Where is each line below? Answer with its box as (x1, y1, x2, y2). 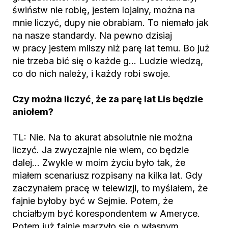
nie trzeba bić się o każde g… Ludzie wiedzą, (12, 55, 203, 66)
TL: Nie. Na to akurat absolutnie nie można (12, 132, 192, 142)
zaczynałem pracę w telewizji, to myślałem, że (12, 183, 208, 193)
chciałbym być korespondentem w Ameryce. (12, 208, 200, 219)
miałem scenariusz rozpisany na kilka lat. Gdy (12, 170, 203, 181)
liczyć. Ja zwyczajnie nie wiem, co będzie (12, 145, 189, 155)
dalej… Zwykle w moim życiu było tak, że (12, 157, 185, 168)
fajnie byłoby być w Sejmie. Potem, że (12, 195, 173, 206)
